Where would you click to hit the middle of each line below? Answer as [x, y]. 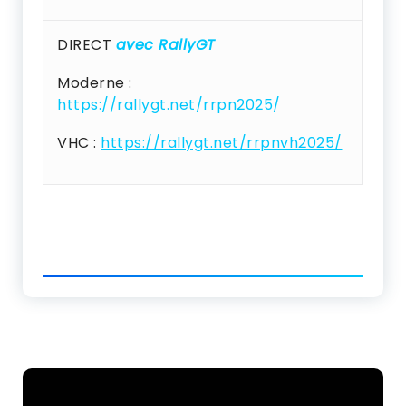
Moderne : [95, 83]
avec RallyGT [165, 45]
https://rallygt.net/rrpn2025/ [169, 105]
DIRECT [87, 45]
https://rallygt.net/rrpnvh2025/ [222, 143]
